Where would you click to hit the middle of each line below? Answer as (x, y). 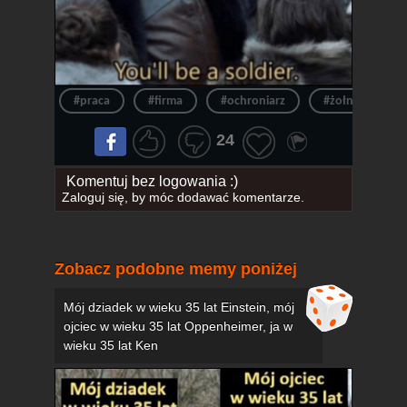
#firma (165, 101)
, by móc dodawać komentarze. (214, 198)
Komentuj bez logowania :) (152, 182)
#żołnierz (348, 101)
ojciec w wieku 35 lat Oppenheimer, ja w (178, 327)
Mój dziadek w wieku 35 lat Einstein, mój (179, 308)
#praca (92, 101)
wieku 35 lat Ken (111, 346)
